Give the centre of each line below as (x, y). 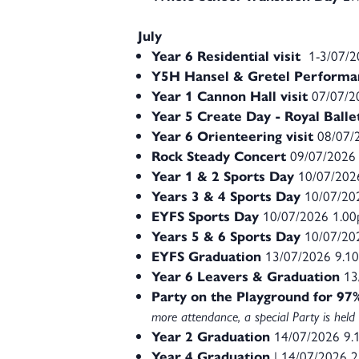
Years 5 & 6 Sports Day (226, 236)
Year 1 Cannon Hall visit (230, 95)
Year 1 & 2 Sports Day (223, 175)
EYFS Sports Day (205, 216)
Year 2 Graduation (211, 336)
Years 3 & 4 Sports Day (226, 196)
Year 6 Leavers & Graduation (248, 276)
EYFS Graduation (206, 256)
